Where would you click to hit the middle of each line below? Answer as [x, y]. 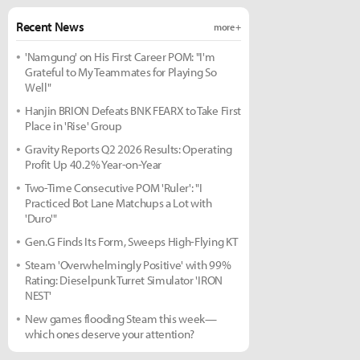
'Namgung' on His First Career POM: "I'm [120, 57]
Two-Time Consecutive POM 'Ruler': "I [114, 188]
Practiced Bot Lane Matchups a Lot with [119, 203]
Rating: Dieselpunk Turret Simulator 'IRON [124, 280]
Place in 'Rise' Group [74, 126]
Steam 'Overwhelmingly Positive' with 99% [128, 265]
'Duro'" [41, 218]
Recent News [50, 27]
